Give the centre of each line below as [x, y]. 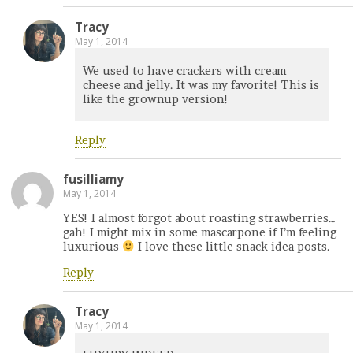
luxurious [93, 247]
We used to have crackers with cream [184, 71]
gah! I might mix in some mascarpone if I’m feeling [200, 233]
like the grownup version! [156, 99]
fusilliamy [93, 178]
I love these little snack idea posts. [233, 247]
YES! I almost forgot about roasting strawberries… [199, 219]
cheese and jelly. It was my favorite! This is [201, 85]
